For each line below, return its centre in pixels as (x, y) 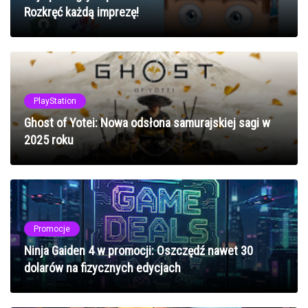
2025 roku (49, 140)
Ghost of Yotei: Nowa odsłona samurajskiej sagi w (147, 122)
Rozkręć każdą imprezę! (81, 12)
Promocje (52, 229)
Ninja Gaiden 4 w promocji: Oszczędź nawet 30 (139, 250)
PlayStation (55, 101)
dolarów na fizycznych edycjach (102, 267)
